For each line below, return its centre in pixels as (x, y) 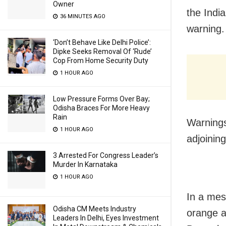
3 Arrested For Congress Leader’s (106, 155)
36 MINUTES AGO (82, 16)
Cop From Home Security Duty (101, 61)
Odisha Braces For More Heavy (101, 108)
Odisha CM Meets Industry (95, 209)
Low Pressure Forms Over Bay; (101, 99)
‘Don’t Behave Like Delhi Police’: (102, 42)
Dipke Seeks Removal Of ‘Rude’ (102, 51)
